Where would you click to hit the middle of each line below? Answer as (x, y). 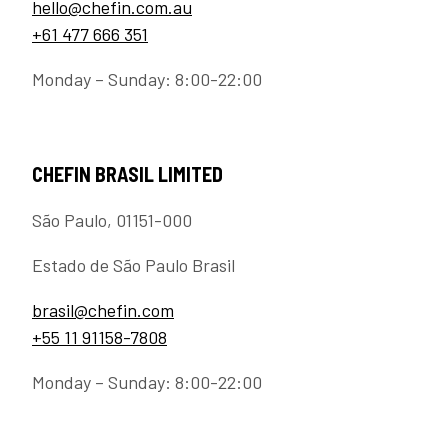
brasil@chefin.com (103, 310)
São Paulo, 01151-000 (112, 220)
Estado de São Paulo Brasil (133, 265)
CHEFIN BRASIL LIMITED (127, 174)
